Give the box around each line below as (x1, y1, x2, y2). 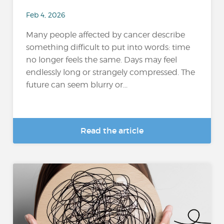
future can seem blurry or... (26, 79, 128, 89)
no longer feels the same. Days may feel (26, 54, 177, 64)
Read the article (80, 125, 143, 135)
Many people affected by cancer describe (26, 29, 185, 39)
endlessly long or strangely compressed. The (26, 67, 195, 77)
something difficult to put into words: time (26, 42, 190, 52)
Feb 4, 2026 (26, 10, 65, 19)
